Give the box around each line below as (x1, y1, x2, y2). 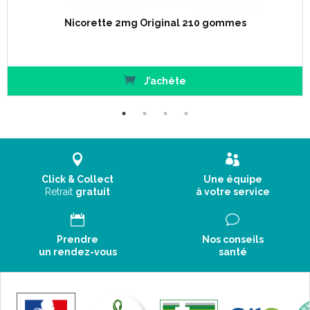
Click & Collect (42, 174, 113, 185)
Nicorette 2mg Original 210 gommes (64, 17, 246, 28)
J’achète (141, 75, 186, 86)
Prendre (57, 234, 98, 245)
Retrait (45, 186, 75, 197)
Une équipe (203, 174, 262, 185)
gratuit (75, 186, 110, 197)
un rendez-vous (38, 246, 117, 257)
